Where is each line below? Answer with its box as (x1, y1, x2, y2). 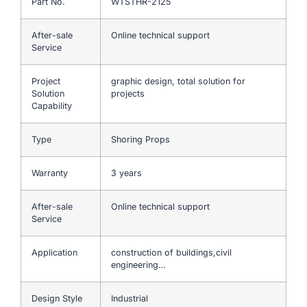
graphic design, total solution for (111, 76, 245, 87)
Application (32, 247, 77, 258)
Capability (32, 101, 72, 112)
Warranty (32, 168, 68, 179)
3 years (111, 168, 142, 179)
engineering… (111, 260, 166, 271)
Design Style (32, 293, 82, 304)
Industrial (111, 293, 148, 304)
